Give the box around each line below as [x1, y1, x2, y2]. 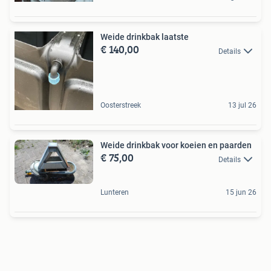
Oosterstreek [100, 101, 141, 110]
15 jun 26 [226, 188, 256, 197]
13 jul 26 [228, 101, 256, 110]
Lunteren [100, 188, 129, 197]
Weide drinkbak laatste [100, 32, 189, 42]
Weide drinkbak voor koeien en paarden [100, 140, 252, 151]
